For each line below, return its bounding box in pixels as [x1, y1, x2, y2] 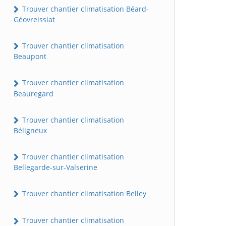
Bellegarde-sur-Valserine [14, 162, 97, 173]
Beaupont [14, 51, 46, 62]
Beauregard [14, 88, 53, 98]
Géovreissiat [14, 15, 55, 25]
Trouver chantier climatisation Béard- [20, 4, 149, 14]
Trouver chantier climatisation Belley [20, 189, 146, 199]
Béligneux [14, 125, 47, 135]
